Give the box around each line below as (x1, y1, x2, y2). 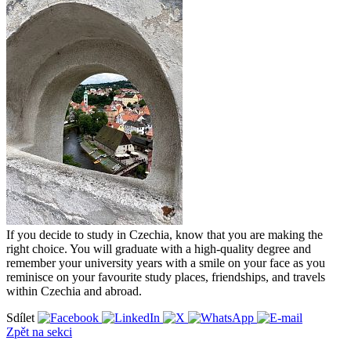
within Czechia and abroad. (6, 284, 142, 298)
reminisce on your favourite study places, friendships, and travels (6, 270, 325, 284)
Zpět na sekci (6, 324, 72, 338)
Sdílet (6, 310, 38, 324)
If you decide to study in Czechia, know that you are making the (6, 227, 323, 241)
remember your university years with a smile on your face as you (6, 255, 325, 270)
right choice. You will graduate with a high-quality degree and (6, 241, 311, 255)
